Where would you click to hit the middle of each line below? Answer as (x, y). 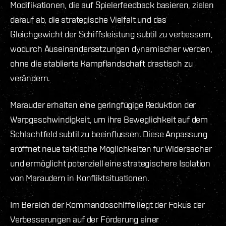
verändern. (30, 78)
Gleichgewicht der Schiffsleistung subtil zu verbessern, (112, 34)
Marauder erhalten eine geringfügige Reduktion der (103, 104)
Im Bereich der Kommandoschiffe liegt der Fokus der (108, 204)
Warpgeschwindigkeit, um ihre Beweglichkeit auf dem (109, 119)
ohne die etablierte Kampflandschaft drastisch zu (101, 63)
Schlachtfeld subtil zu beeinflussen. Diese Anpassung (109, 134)
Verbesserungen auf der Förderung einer (85, 219)
